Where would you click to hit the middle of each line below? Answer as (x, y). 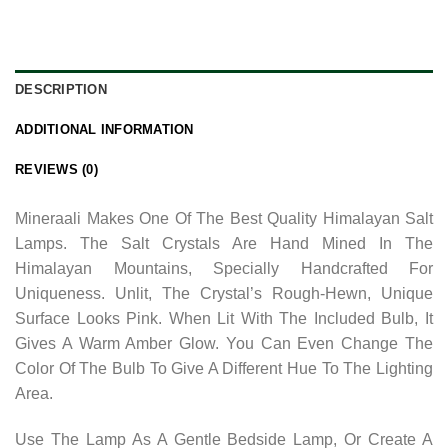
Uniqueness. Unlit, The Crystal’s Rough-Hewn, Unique (224, 293)
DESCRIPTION (61, 89)
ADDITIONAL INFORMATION (104, 129)
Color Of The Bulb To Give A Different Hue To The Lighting (224, 368)
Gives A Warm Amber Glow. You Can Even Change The (224, 343)
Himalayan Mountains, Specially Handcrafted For (224, 268)
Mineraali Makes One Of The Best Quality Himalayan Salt (224, 218)
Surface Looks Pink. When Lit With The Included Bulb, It (224, 318)
